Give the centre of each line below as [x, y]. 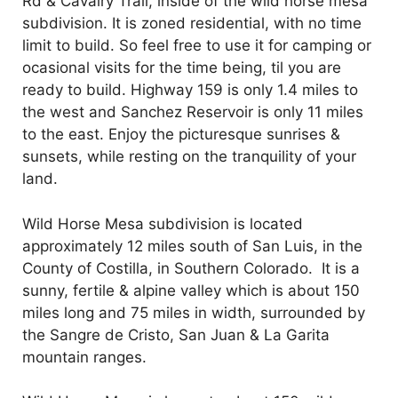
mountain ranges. [84, 357]
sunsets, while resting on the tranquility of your [189, 157]
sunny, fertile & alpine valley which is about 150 [191, 290]
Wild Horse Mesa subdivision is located [163, 223]
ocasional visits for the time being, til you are [182, 68]
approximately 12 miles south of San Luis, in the [192, 246]
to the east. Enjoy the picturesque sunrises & [181, 135]
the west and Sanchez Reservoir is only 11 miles [193, 112]
